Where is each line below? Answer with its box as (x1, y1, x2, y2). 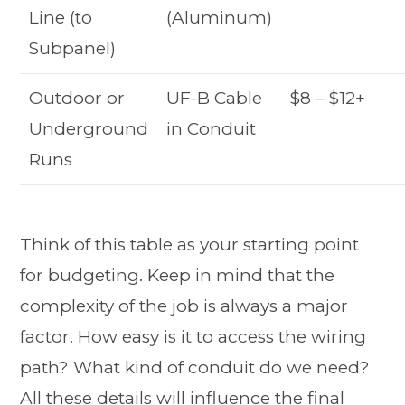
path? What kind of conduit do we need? (20, 357, 371, 379)
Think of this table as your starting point (20, 234, 360, 256)
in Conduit (166, 118, 257, 139)
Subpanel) (29, 37, 117, 59)
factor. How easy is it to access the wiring (20, 326, 367, 348)
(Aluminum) (166, 6, 273, 28)
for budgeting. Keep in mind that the (20, 265, 335, 287)
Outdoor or (29, 87, 126, 108)
